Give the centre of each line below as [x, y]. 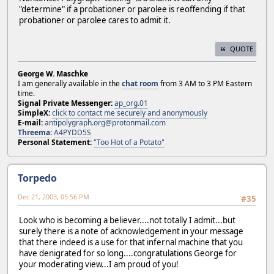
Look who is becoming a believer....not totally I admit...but [127, 220]
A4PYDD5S [72, 133]
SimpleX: [34, 113]
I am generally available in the [70, 84]
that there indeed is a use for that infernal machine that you [131, 242]
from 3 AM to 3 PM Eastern [205, 84]
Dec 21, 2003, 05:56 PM [54, 197]
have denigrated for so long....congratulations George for [128, 253]
